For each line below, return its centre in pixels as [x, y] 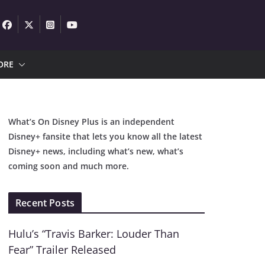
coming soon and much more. [69, 166]
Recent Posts [45, 203]
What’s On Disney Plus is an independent [92, 122]
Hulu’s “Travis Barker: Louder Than [94, 234]
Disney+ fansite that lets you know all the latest [106, 136]
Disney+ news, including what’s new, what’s [96, 151]
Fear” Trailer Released [62, 250]
